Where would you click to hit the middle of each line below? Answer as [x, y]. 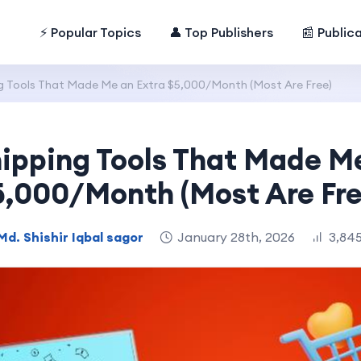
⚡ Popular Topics [91, 32]
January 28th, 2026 [236, 237]
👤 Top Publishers [222, 32]
